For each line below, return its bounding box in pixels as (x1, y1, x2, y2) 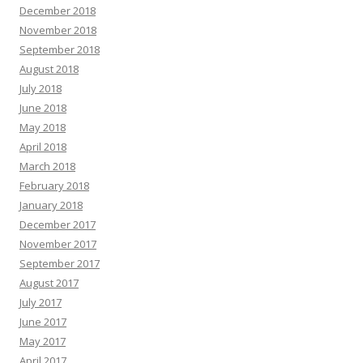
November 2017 (19, 236, 96, 251)
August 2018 (19, 61, 79, 76)
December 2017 (19, 216, 96, 232)
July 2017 (19, 294, 62, 310)
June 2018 (19, 100, 66, 115)
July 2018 (19, 80, 62, 96)
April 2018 (19, 139, 66, 154)
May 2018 (19, 119, 66, 135)
